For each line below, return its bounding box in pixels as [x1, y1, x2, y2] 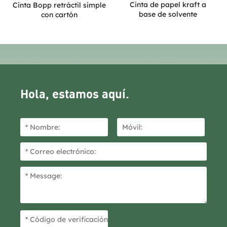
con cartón [41, 10, 78, 19]
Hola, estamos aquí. [20, 86, 129, 101]
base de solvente [138, 10, 197, 19]
